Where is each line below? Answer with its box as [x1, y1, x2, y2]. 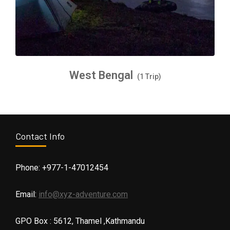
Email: [15, 189, 39, 200]
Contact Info [15, 130, 65, 142]
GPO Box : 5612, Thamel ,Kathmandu [15, 216, 145, 226]
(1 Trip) [137, 72, 161, 81]
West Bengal [69, 69, 133, 82]
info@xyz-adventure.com [39, 189, 128, 200]
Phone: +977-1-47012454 [15, 163, 108, 173]
